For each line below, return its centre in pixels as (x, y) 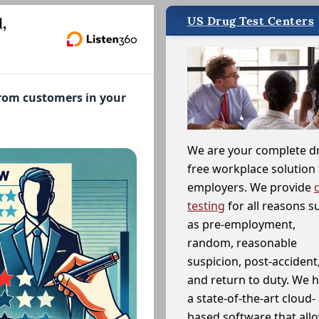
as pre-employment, (241, 224)
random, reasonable (242, 242)
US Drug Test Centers (251, 21)
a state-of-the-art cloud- (251, 298)
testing (206, 205)
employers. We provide (251, 187)
